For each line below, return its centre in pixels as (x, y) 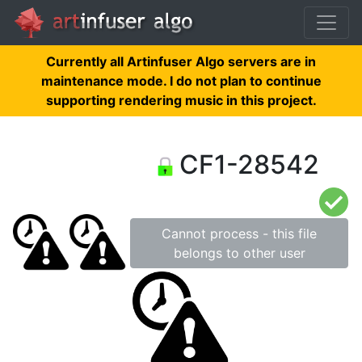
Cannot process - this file (239, 234)
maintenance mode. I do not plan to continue (181, 81)
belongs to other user (239, 253)
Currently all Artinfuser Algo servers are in (181, 61)
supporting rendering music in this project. (181, 100)
